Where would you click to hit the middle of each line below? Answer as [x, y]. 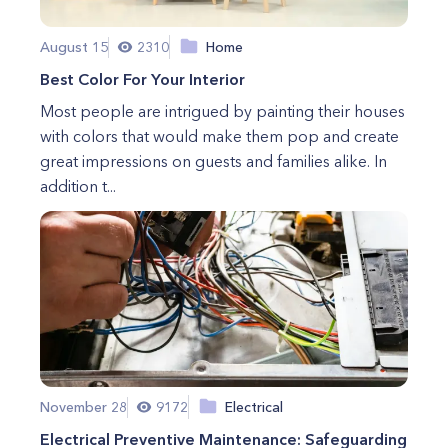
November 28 [83, 406]
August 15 [74, 46]
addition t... [78, 186]
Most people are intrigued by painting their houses [222, 111]
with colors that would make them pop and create [219, 136]
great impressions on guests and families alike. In [213, 161]
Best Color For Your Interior [142, 79]
